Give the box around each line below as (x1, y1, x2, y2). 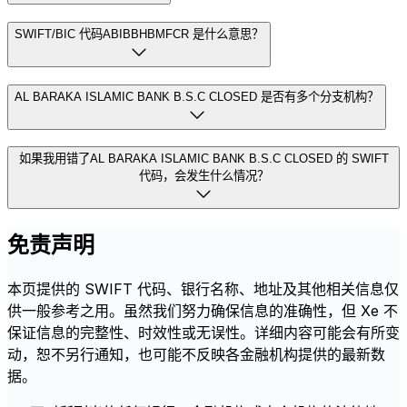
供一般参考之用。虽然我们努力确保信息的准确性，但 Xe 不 (7, 302, 398, 321)
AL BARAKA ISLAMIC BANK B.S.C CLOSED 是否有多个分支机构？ (15, 89, 379, 104)
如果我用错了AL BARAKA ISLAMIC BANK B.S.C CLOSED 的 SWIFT (18, 152, 389, 166)
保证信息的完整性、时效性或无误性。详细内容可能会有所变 (7, 323, 400, 342)
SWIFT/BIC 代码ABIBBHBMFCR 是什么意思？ (15, 26, 263, 41)
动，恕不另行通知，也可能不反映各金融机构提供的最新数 (7, 345, 385, 364)
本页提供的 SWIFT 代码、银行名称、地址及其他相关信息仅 (7, 280, 399, 299)
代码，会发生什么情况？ (138, 169, 269, 184)
